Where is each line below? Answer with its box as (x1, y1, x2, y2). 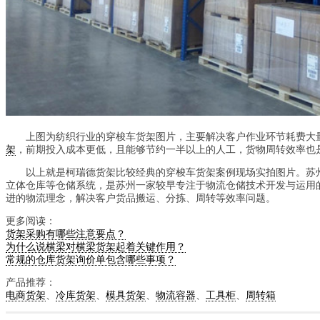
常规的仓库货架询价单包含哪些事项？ (6, 254, 176, 266)
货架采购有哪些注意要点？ (6, 228, 126, 240)
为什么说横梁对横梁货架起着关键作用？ (6, 241, 186, 253)
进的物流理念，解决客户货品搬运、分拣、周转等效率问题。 (6, 192, 276, 204)
